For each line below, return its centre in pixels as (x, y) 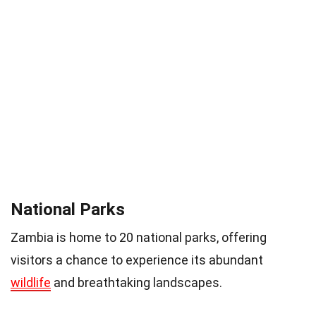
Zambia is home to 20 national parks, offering (139, 238)
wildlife (31, 283)
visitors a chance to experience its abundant (137, 260)
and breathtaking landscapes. (136, 283)
